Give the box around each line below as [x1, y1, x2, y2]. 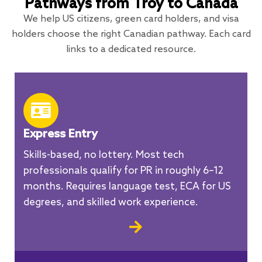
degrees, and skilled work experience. [23, 196, 198, 209]
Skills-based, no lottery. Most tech [23, 149, 184, 162]
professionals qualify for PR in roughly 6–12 [23, 165, 223, 178]
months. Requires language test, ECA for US [23, 181, 231, 194]
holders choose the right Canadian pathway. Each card [11, 29, 251, 40]
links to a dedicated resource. [66, 44, 196, 56]
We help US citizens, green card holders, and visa [23, 13, 239, 25]
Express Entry [23, 127, 98, 142]
